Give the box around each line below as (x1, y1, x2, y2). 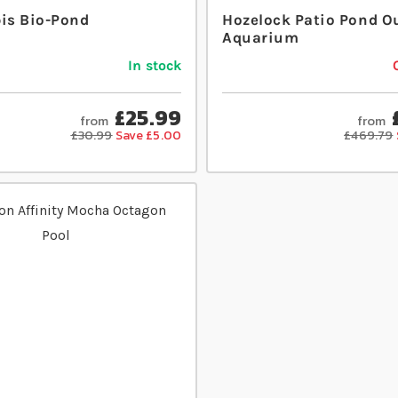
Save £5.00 (115, 126, 182, 146)
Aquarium (222, 28, 299, 47)
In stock (128, 57, 182, 75)
